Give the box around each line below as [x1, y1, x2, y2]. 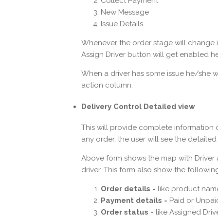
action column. [81, 80, 133, 90]
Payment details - [101, 196, 167, 205]
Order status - [101, 208, 154, 217]
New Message [101, 7, 149, 17]
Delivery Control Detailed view [81, 102, 195, 111]
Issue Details [101, 19, 143, 28]
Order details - [101, 184, 156, 194]
